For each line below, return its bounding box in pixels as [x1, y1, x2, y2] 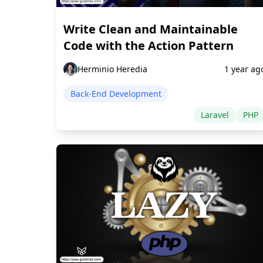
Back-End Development [70, 87, 161, 99]
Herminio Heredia [77, 63, 147, 75]
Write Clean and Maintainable [63, 21, 238, 37]
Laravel [201, 109, 229, 120]
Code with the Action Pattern [63, 37, 234, 53]
